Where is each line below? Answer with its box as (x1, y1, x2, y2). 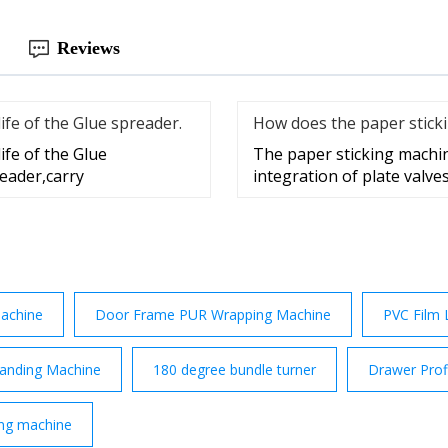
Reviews (57, 38, 120, 59)
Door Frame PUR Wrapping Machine (95, 305, 331, 325)
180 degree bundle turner (153, 360, 316, 380)
